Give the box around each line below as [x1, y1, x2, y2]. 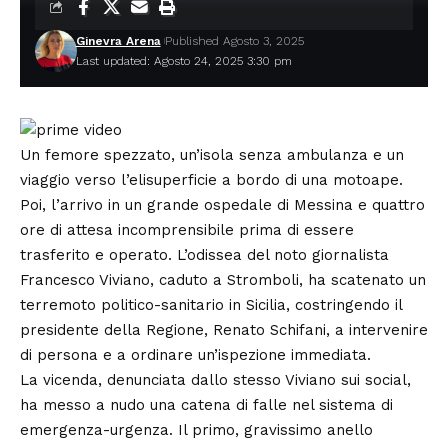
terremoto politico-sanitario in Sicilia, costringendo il [20, 295, 402, 314]
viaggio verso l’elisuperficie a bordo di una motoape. [20, 170, 403, 189]
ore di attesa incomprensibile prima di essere [20, 220, 354, 239]
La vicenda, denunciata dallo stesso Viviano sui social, [20, 370, 411, 389]
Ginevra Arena [75, 34, 161, 48]
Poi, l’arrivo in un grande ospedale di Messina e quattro [20, 195, 425, 214]
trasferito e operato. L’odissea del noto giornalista [20, 245, 389, 264]
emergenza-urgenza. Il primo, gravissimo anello [20, 420, 373, 439]
